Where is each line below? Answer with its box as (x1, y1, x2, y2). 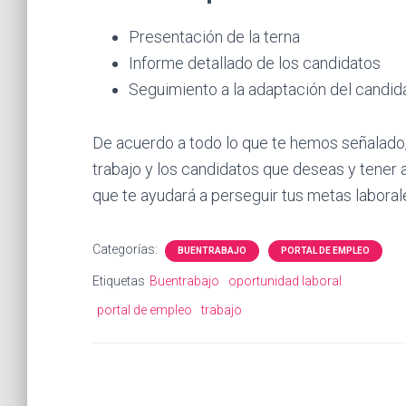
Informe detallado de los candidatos (129, 53, 381, 72)
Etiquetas (92, 274, 145, 288)
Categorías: (92, 242, 160, 256)
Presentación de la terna (129, 27, 300, 46)
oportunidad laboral (228, 274, 342, 288)
